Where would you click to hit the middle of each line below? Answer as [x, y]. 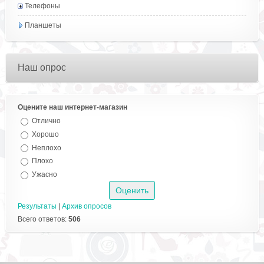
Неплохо [46, 148]
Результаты [37, 207]
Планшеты [43, 25]
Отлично [46, 121]
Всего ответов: [43, 220]
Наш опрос [42, 67]
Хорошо [45, 134]
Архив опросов [86, 207]
